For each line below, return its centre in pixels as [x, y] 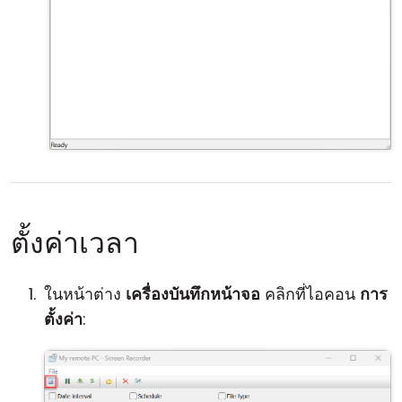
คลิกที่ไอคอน [310, 294]
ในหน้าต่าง [85, 294]
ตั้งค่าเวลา [75, 243]
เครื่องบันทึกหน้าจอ [193, 294]
